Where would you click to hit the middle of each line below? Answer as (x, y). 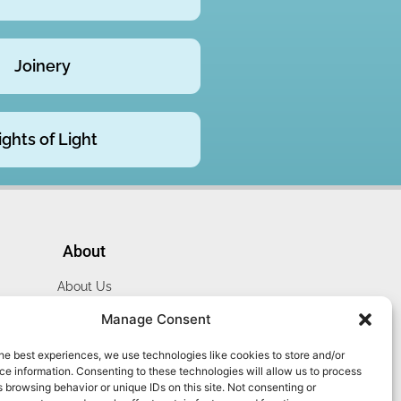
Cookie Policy (84, 356)
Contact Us (84, 379)
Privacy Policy (84, 333)
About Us (84, 286)
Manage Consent (157, 319)
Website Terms (84, 309)
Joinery (42, 65)
